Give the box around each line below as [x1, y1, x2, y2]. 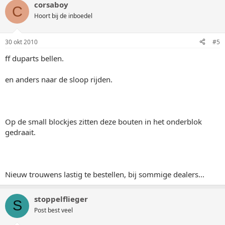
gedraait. [5, 127, 36, 137]
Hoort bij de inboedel [34, 12, 92, 20]
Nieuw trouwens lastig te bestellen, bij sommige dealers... [5, 169, 204, 179]
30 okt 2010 [5, 37, 38, 46]
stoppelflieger [34, 193, 88, 204]
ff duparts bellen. [5, 53, 64, 63]
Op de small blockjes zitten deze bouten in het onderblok [5, 116, 202, 127]
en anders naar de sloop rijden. [5, 74, 113, 84]
